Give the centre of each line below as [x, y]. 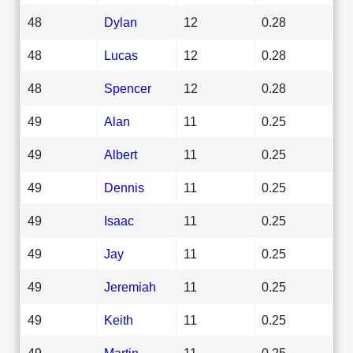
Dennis [124, 187]
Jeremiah [130, 286]
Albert [121, 154]
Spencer [128, 88]
